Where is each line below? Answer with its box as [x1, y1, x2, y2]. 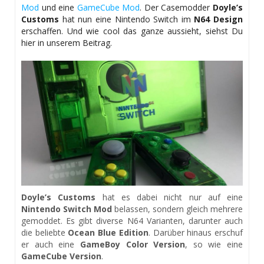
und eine [39, 2, 77, 14]
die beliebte [21, 227, 68, 239]
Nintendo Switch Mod [21, 203, 112, 215]
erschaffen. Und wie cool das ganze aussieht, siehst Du [21, 25, 243, 37]
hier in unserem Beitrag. [21, 37, 112, 49]
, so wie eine [185, 239, 243, 250]
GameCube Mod [77, 2, 140, 14]
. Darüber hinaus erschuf [148, 227, 243, 239]
